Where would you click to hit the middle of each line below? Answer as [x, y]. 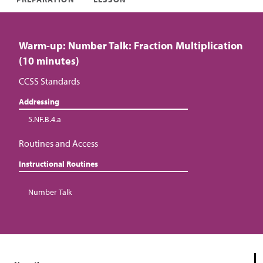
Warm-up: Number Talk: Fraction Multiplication [131, 45]
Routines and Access [58, 143]
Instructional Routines [58, 164]
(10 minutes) [49, 61]
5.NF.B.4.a [45, 119]
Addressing [39, 102]
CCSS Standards [49, 81]
